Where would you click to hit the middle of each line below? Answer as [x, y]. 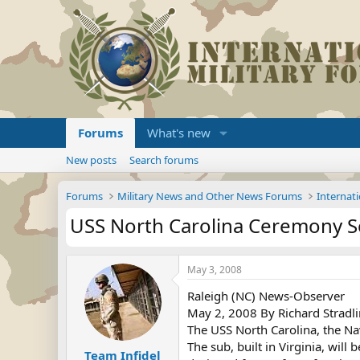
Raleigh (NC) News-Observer [266, 296]
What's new [179, 133]
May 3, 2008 [215, 270]
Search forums [164, 160]
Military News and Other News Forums [210, 196]
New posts [91, 160]
